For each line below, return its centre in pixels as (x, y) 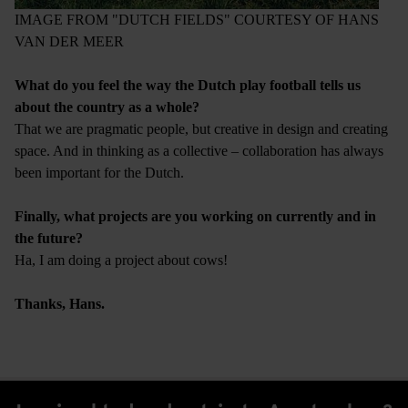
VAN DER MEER (69, 41)
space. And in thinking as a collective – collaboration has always (199, 150)
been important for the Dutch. (99, 172)
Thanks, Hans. (60, 303)
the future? (49, 238)
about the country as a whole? (107, 107)
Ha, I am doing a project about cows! (121, 260)
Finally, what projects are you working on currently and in (195, 216)
